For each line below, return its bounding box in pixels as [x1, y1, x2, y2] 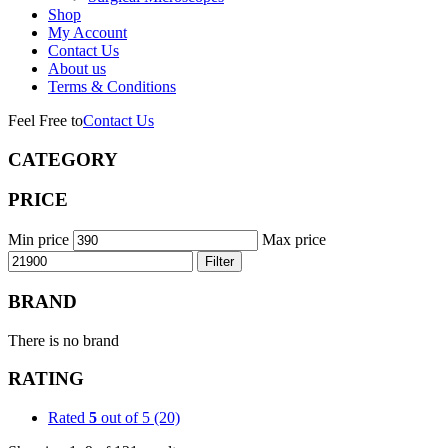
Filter [205, 254, 234, 270]
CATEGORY [8, 148, 118, 170]
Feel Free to [8, 112, 83, 129]
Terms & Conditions [48, 78, 176, 95]
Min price [8, 231, 69, 249]
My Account [48, 24, 127, 41]
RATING [8, 368, 84, 390]
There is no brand [8, 331, 119, 349]
